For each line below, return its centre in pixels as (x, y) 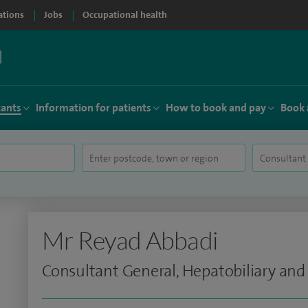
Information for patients (93, 108)
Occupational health (125, 15)
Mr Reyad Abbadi (130, 240)
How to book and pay (216, 108)
